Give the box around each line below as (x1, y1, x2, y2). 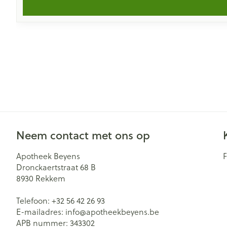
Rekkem (35, 173, 65, 184)
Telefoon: (16, 195, 52, 206)
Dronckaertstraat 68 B (16, 162, 96, 173)
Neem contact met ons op (16, 127, 150, 143)
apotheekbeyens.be (86, 206, 159, 217)
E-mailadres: (16, 206, 65, 217)
